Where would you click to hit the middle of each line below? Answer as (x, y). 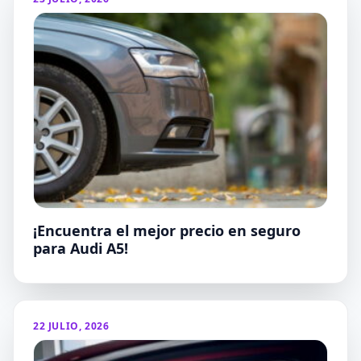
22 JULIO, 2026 (71, 326)
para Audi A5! (81, 249)
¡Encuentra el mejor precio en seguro (167, 231)
